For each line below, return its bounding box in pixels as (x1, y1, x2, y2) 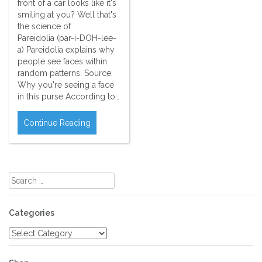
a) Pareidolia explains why (18, 45, 115, 55)
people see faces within (18, 57, 107, 67)
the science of (18, 22, 71, 32)
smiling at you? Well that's (18, 10, 116, 20)
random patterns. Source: (18, 68, 113, 78)
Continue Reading (23, 118, 91, 128)
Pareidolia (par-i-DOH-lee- (18, 33, 116, 43)
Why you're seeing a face (18, 80, 114, 90)
